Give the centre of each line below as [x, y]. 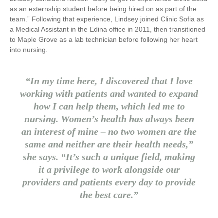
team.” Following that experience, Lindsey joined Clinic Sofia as [107, 19]
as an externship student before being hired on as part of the [103, 9]
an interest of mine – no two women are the [109, 132]
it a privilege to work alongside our [109, 170]
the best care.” [109, 195]
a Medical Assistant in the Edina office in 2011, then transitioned [108, 29]
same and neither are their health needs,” [109, 144]
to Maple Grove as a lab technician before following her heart [104, 40]
